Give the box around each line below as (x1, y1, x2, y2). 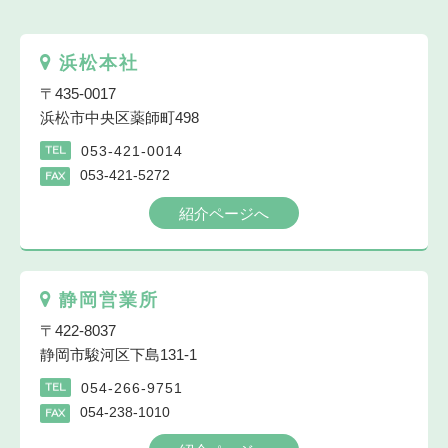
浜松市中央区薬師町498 (40, 109, 199, 127)
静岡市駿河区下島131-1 (40, 346, 197, 364)
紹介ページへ (179, 205, 269, 223)
